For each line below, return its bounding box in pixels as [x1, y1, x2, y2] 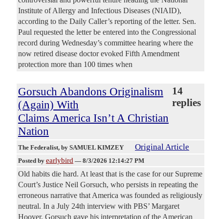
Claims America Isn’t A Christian [18, 111, 169, 125]
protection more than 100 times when [18, 60, 132, 69]
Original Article [135, 142, 189, 152]
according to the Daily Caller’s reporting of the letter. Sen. [18, 17, 196, 26]
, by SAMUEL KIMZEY [58, 144, 125, 152]
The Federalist [18, 144, 58, 152]
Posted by [18, 157, 46, 165]
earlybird [46, 156, 73, 165]
